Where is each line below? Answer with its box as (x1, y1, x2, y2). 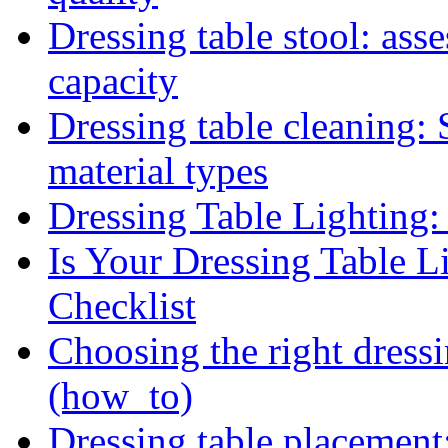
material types (48, 149, 268, 193)
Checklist (48, 284, 196, 328)
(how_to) (48, 374, 193, 418)
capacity (48, 59, 178, 103)
